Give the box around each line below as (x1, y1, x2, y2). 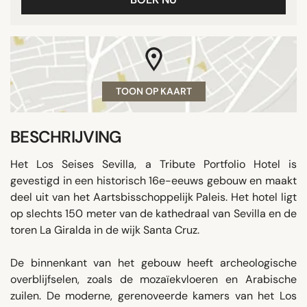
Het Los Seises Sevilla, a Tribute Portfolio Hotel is (10, 156, 297, 171)
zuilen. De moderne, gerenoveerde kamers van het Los (10, 288, 297, 303)
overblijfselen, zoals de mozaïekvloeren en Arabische (10, 271, 297, 286)
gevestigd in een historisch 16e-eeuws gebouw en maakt (10, 173, 297, 188)
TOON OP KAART (115, 84, 192, 97)
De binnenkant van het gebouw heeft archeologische (10, 255, 297, 270)
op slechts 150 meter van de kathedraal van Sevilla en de (10, 206, 297, 221)
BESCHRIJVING (10, 125, 122, 147)
